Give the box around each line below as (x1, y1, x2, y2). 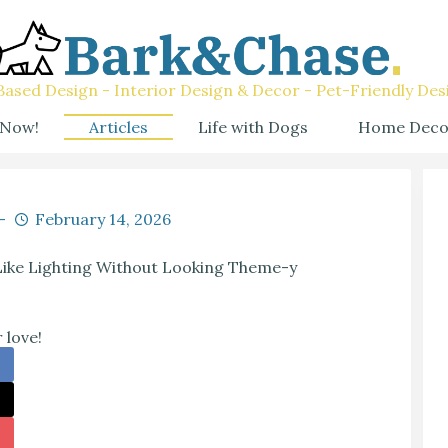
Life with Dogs (198, 116, 308, 137)
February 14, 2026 (34, 209, 171, 229)
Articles (89, 116, 148, 137)
